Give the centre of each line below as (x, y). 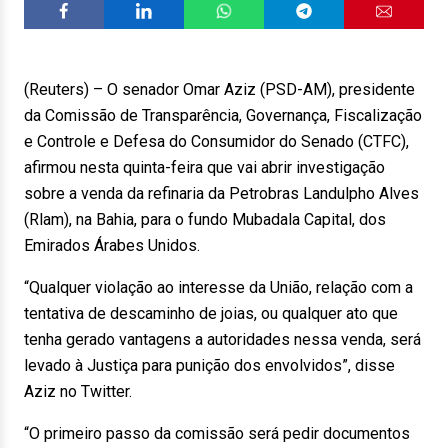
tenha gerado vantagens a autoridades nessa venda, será (222, 339)
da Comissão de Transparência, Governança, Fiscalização (223, 115)
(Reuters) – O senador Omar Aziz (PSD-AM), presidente (219, 89)
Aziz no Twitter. (78, 391)
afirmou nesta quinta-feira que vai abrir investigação (204, 167)
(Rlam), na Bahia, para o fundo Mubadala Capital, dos (205, 219)
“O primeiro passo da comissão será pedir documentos (217, 433)
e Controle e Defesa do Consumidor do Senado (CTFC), (216, 141)
